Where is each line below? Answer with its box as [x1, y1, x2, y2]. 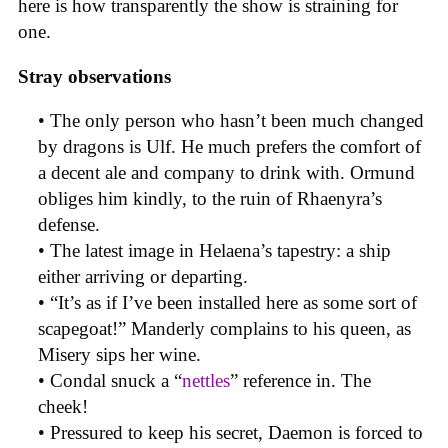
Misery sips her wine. [38, 344, 201, 366]
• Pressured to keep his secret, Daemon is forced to [38, 422, 423, 444]
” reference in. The [230, 370, 371, 392]
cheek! [38, 396, 93, 418]
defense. [38, 214, 105, 236]
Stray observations [18, 65, 171, 87]
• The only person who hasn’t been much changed [38, 110, 424, 132]
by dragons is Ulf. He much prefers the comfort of [38, 136, 421, 158]
